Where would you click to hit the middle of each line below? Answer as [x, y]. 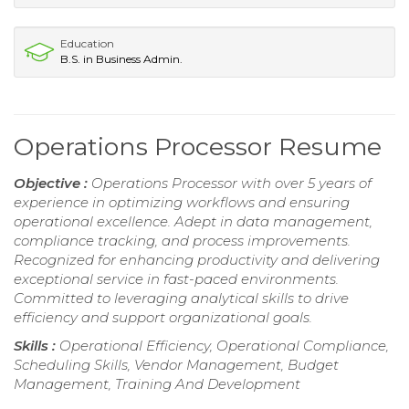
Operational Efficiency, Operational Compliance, [224, 345]
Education [87, 43]
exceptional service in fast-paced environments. [176, 278]
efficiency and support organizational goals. [163, 317]
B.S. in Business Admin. [121, 58]
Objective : [52, 183]
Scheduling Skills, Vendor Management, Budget [176, 364]
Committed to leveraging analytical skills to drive [181, 298]
